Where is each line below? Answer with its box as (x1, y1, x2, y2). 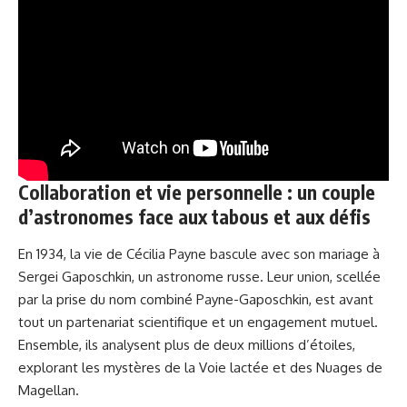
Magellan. (18, 382, 79, 399)
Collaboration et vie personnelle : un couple (18, 180, 375, 204)
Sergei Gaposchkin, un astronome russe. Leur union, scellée (18, 268, 381, 285)
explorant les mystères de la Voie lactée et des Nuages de (18, 359, 382, 376)
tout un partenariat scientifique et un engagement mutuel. (18, 313, 378, 331)
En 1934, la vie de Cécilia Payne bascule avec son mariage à (18, 245, 380, 263)
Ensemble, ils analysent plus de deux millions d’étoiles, (18, 336, 355, 353)
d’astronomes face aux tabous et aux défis (18, 204, 371, 229)
